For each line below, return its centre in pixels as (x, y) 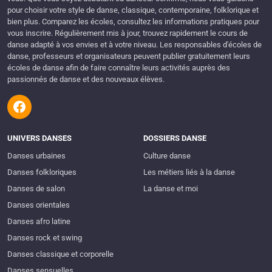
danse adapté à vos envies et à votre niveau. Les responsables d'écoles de (134, 45)
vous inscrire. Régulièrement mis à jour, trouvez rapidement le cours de (127, 33)
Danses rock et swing (45, 238)
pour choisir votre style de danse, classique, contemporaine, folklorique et (133, 10)
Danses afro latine (39, 222)
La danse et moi (171, 189)
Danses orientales (39, 205)
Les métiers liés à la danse (189, 172)
